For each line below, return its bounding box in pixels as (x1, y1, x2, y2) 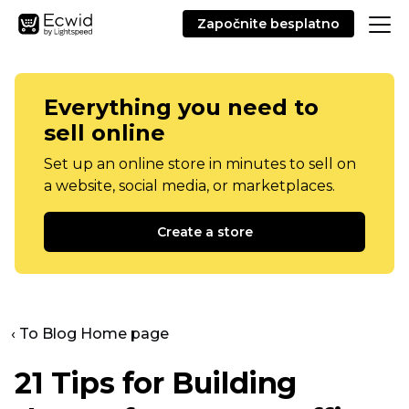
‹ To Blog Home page (11, 325, 169, 342)
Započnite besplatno (197, 16, 340, 32)
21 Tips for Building (15, 365, 298, 401)
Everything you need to (44, 94, 319, 121)
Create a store (156, 224, 253, 240)
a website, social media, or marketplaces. (44, 177, 335, 194)
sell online (44, 120, 165, 146)
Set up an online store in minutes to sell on (44, 155, 356, 173)
